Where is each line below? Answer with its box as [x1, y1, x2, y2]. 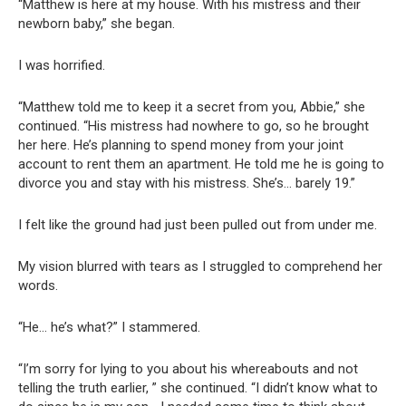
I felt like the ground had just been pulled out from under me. [18, 217, 377, 234]
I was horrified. [18, 57, 105, 74]
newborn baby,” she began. [18, 15, 175, 33]
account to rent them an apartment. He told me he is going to [18, 156, 384, 173]
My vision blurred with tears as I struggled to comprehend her [18, 258, 382, 275]
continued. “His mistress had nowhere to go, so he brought [18, 118, 369, 135]
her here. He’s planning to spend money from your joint [18, 137, 343, 154]
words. [18, 277, 58, 295]
